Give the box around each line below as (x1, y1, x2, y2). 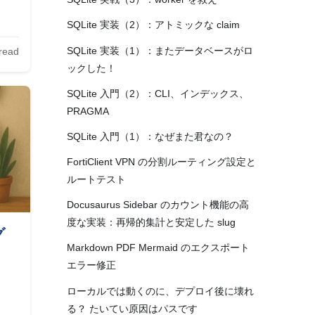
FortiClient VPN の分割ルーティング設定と (66, 156, 256, 168)
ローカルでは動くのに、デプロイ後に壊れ (66, 285, 254, 297)
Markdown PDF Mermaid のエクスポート (66, 242, 250, 254)
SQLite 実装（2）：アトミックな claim (66, 19, 240, 31)
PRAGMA (66, 105, 109, 117)
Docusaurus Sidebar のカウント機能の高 (66, 199, 249, 211)
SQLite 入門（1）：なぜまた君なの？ (66, 130, 233, 142)
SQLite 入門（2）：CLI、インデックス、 (66, 87, 249, 99)
